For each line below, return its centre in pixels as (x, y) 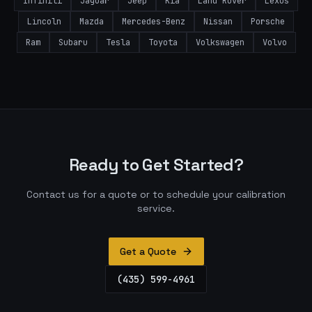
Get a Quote (148, 251)
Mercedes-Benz (154, 22)
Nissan (218, 22)
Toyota (163, 42)
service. (156, 208)
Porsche (268, 22)
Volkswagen (220, 42)
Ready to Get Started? (156, 165)
